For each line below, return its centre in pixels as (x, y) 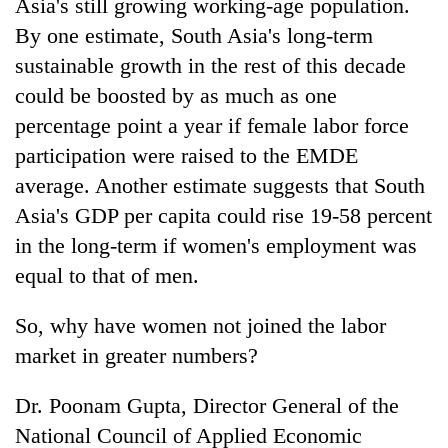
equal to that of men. (107, 275)
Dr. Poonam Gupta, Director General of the (207, 405)
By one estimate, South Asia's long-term (194, 35)
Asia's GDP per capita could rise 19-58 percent (223, 215)
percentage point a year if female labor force (212, 125)
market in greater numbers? (136, 355)
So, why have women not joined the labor (200, 325)
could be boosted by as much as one (176, 95)
